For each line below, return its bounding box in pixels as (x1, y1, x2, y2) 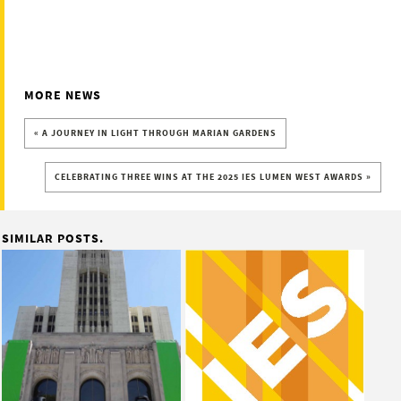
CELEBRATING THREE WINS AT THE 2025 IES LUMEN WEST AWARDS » (54, 170, 371, 183)
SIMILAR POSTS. (2, 229, 105, 246)
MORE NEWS (24, 86, 102, 103)
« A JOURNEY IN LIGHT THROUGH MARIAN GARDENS (34, 126, 277, 139)
